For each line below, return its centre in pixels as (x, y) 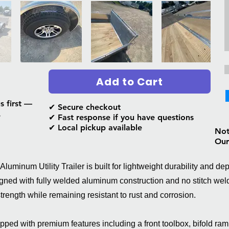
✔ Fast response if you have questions (124, 117)
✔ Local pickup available (95, 128)
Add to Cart (130, 82)
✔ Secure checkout (87, 107)
